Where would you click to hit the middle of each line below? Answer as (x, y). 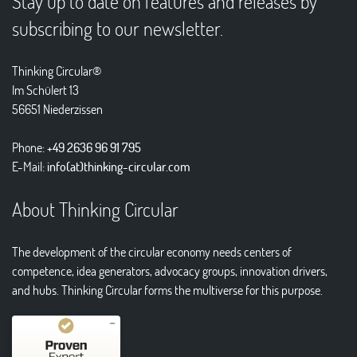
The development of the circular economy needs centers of (152, 252)
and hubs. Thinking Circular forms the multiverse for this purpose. (167, 290)
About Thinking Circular (95, 210)
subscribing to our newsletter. (118, 29)
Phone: (29, 147)
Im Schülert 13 (45, 90)
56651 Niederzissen (57, 109)
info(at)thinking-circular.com (119, 167)
